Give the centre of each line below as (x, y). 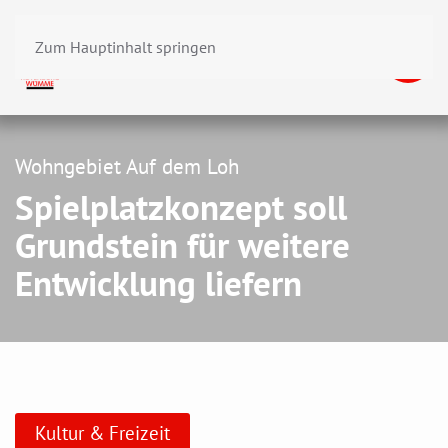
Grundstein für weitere (182, 245)
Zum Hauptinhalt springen (125, 47)
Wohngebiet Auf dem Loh (127, 166)
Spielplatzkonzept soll (181, 207)
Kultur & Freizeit (102, 432)
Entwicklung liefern (158, 283)
